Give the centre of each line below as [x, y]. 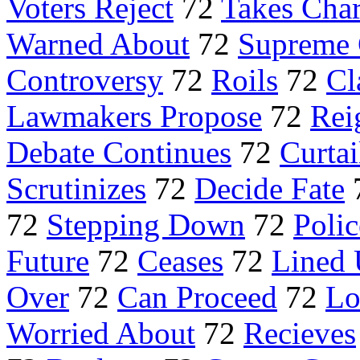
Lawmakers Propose [134, 117]
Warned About [98, 44]
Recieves [300, 333]
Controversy [85, 80]
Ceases [180, 261]
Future [48, 261]
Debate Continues [119, 153]
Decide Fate [270, 189]
